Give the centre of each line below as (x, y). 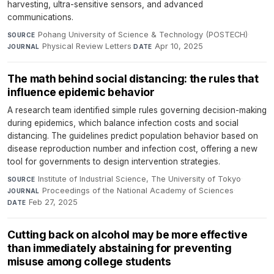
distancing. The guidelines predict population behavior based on (133, 136)
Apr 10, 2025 (179, 46)
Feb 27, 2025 (54, 202)
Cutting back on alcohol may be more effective (128, 235)
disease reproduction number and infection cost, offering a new (132, 149)
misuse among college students (89, 262)
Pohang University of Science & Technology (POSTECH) (143, 35)
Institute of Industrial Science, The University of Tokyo (139, 179)
